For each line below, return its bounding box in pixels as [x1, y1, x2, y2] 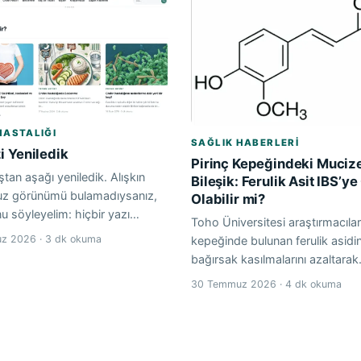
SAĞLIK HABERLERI [191, 136, 300, 148]
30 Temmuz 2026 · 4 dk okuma [191, 277, 342, 290]
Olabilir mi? [191, 190, 266, 207]
